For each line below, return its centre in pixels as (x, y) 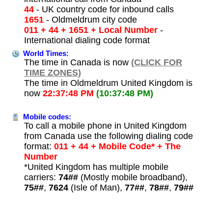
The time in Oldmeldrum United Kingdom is (108, 83)
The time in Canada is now (77, 62)
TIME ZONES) (52, 72)
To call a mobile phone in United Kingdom (105, 125)
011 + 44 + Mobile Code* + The (116, 146)
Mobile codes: (46, 117)
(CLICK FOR (156, 62)
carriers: (41, 177)
